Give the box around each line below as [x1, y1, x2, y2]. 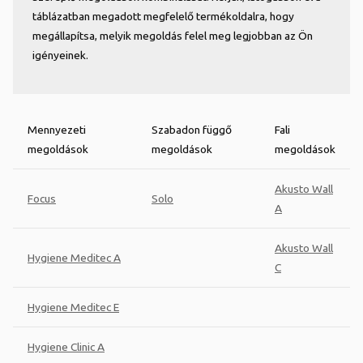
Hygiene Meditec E [28, 300, 119, 314]
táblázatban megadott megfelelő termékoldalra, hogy [32, 9, 294, 23]
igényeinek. [32, 48, 88, 62]
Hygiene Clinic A [28, 340, 105, 353]
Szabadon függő [152, 122, 232, 136]
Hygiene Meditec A [28, 250, 121, 264]
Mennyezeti [28, 122, 86, 136]
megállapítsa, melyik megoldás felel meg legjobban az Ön [32, 28, 313, 42]
